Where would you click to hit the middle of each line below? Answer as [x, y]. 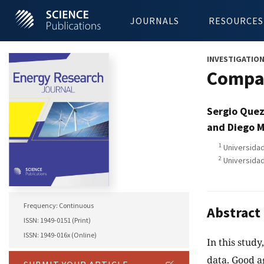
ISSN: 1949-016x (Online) [60, 235]
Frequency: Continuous [59, 206]
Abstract [234, 213]
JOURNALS [155, 21]
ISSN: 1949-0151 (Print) [57, 220]
